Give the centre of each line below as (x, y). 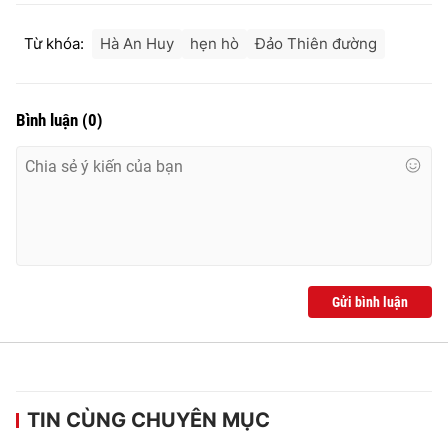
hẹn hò (214, 44)
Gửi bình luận (370, 302)
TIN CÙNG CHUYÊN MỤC (148, 420)
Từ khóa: (54, 44)
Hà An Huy (137, 44)
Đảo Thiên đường (316, 44)
